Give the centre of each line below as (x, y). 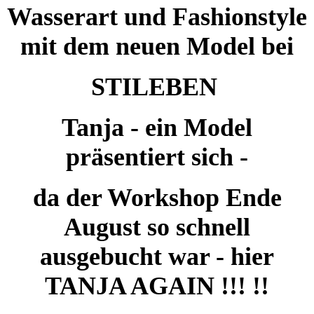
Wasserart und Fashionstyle (157, 16)
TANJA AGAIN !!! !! (157, 286)
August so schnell (157, 227)
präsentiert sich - (157, 157)
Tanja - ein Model (157, 127)
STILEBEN (157, 87)
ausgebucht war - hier (157, 256)
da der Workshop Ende (157, 197)
